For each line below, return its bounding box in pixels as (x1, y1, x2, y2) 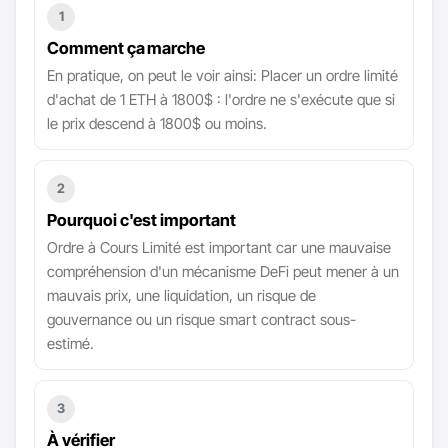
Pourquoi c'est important (47, 210, 236, 231)
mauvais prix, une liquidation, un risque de (47, 286, 317, 306)
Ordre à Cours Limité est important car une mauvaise (47, 238, 392, 258)
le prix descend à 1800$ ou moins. (47, 114, 268, 134)
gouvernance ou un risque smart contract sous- (47, 310, 357, 330)
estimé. (47, 334, 95, 354)
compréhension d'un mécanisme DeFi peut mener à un (47, 262, 400, 282)
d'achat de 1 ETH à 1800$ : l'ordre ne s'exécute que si (47, 90, 396, 110)
